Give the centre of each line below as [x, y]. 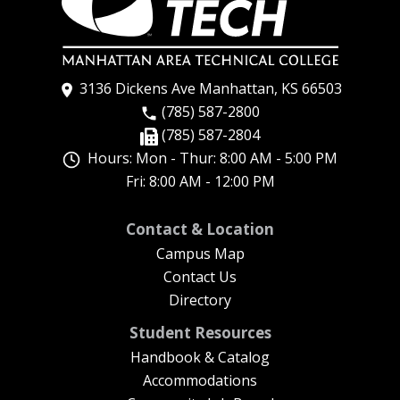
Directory [200, 300]
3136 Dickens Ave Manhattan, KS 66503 [209, 88]
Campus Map [200, 253]
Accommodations [200, 380]
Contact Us [200, 276]
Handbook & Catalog [200, 357]
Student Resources [200, 332]
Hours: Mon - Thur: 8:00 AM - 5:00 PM [209, 158]
